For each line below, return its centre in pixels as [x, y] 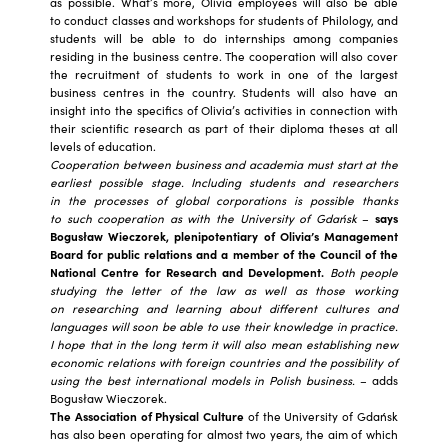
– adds [377, 379]
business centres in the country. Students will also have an [224, 91]
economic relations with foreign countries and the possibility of [224, 361]
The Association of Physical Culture [147, 415]
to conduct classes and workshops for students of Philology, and [224, 19]
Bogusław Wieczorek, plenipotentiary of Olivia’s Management [224, 235]
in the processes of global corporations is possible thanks [224, 199]
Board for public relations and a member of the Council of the [224, 253]
